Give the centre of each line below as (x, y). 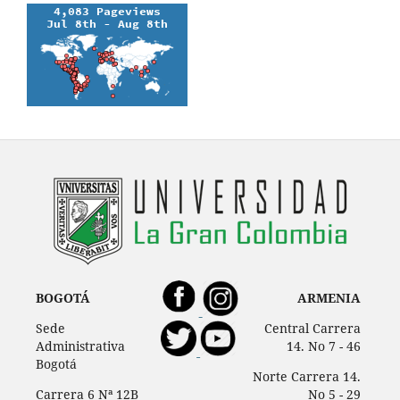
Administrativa (80, 346)
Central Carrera (313, 329)
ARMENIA (329, 298)
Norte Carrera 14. (307, 377)
